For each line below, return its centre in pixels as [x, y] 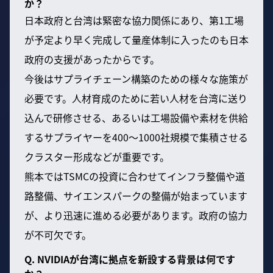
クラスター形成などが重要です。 [97, 156]
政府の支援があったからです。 [92, 59]
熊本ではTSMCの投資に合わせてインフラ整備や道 [135, 176]
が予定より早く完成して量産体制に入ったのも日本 [136, 39]
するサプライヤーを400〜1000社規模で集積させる [136, 137]
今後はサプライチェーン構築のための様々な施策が [136, 78]
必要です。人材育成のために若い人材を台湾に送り [136, 98]
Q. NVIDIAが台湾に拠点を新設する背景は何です [130, 259]
